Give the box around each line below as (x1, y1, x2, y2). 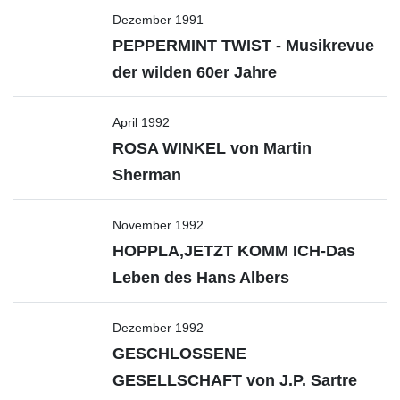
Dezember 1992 (112, 321, 204, 335)
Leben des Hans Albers (112, 269, 289, 287)
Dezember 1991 (112, 12, 204, 27)
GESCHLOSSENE (112, 345, 246, 362)
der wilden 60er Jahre (112, 63, 277, 81)
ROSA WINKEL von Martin (112, 139, 312, 157)
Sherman (112, 166, 181, 184)
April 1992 (112, 115, 170, 129)
